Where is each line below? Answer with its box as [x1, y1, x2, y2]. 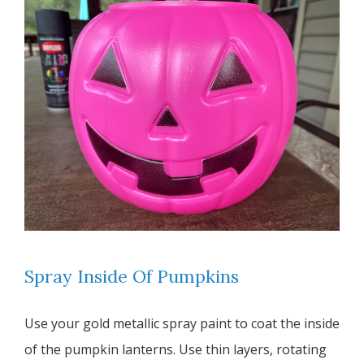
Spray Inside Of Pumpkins [24, 265, 239, 288]
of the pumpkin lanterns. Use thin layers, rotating [24, 340, 327, 359]
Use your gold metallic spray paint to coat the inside [24, 314, 340, 333]
